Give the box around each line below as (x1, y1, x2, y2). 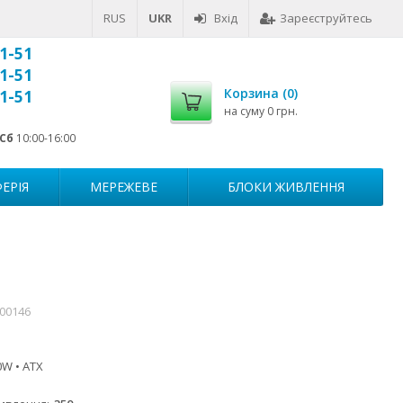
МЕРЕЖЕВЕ (90, 178, 157, 195)
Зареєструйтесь (280, 10, 372, 26)
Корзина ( (224, 85, 287, 102)
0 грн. (267, 103, 298, 119)
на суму (224, 103, 267, 119)
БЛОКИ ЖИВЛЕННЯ (227, 178, 345, 195)
